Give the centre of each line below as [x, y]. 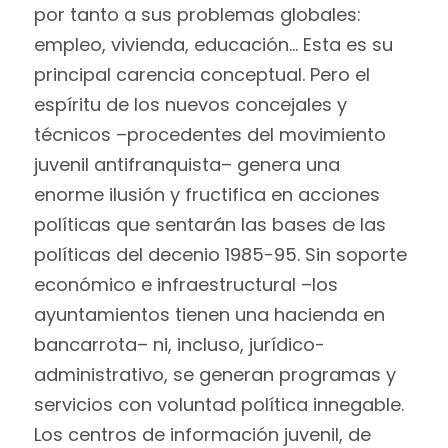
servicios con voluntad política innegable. [218, 404]
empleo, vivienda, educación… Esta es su [213, 44]
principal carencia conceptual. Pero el [201, 74]
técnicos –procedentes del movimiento [209, 134]
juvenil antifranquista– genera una [186, 164]
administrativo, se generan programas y [214, 374]
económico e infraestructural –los [185, 284]
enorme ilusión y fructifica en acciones [206, 194]
